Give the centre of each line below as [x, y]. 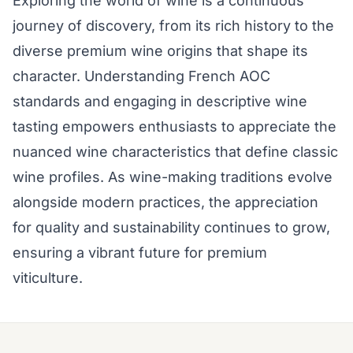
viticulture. [48, 278]
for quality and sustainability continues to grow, [171, 228]
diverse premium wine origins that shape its [160, 51]
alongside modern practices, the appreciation [165, 203]
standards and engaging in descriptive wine [160, 102]
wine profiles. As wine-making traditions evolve [173, 177]
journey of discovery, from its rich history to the [173, 26]
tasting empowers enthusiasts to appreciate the [175, 127]
